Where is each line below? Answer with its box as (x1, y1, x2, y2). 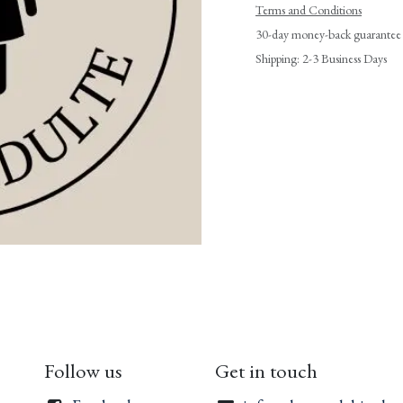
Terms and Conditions (255, 2, 362, 18)
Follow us (44, 357, 122, 385)
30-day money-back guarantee (255, 26, 401, 42)
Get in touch (215, 357, 318, 385)
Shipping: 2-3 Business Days (255, 50, 387, 67)
